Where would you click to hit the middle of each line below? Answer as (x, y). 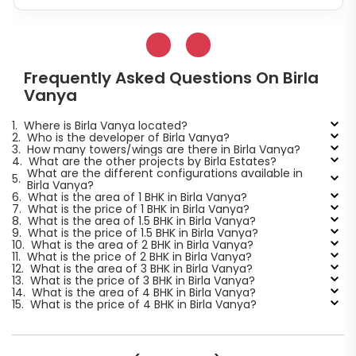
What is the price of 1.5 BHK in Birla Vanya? (143, 232)
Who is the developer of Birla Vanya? (128, 137)
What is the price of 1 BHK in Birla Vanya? (138, 209)
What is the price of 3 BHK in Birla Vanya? (142, 280)
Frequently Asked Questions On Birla (171, 77)
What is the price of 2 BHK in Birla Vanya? (139, 256)
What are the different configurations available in (164, 173)
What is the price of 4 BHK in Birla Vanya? (143, 304)
